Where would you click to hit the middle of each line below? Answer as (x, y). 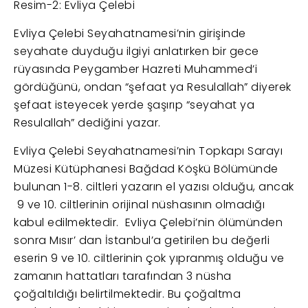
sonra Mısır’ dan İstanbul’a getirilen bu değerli (142, 241)
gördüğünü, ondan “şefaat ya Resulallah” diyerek (153, 87)
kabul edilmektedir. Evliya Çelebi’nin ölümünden (148, 223)
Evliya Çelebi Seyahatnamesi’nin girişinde (130, 34)
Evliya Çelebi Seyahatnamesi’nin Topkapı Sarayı (148, 151)
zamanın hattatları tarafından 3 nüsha (123, 276)
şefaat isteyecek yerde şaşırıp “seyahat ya (134, 105)
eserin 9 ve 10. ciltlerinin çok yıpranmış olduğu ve (149, 258)
